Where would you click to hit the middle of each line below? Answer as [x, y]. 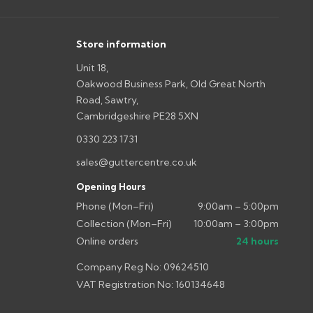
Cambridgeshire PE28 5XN [137, 116]
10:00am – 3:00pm [236, 223]
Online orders [107, 241]
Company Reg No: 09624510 [142, 267]
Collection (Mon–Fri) [124, 223]
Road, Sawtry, [107, 100]
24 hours [258, 241]
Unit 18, [92, 67]
